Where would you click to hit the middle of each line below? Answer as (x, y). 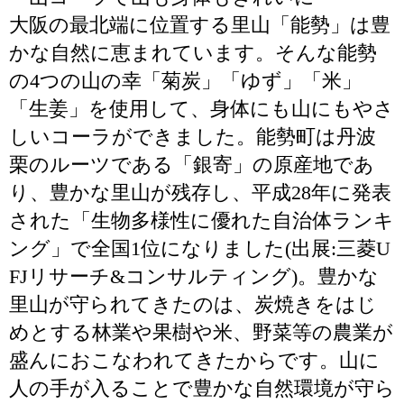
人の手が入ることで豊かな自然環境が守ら (202, 388)
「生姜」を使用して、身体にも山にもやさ (202, 109)
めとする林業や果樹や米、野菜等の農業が (201, 332)
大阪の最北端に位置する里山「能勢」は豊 (200, 25)
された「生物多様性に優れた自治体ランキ (202, 220)
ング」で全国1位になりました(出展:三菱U (200, 248)
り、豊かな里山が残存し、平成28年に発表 (200, 193)
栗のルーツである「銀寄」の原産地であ (192, 165)
